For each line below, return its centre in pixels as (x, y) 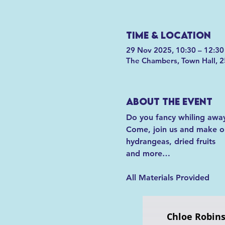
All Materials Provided (167, 177)
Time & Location (168, 35)
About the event (169, 102)
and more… (148, 153)
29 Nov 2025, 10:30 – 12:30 (175, 50)
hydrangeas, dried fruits (171, 141)
